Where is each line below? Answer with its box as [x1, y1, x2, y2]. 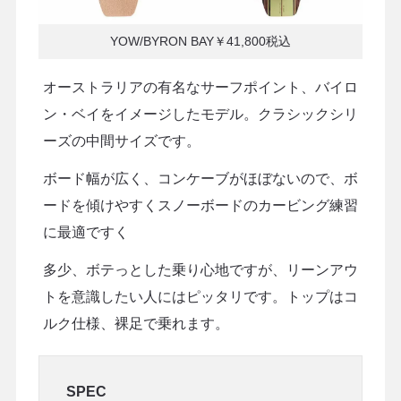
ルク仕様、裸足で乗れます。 [42, 316, 229, 332]
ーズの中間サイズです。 [42, 133, 200, 149]
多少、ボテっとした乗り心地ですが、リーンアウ [42, 262, 358, 278]
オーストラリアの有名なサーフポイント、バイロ [42, 80, 358, 96]
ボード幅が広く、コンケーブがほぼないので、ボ [42, 171, 358, 187]
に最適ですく [42, 225, 129, 241]
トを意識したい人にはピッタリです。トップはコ [42, 289, 358, 305]
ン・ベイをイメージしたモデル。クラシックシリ [42, 107, 358, 123]
